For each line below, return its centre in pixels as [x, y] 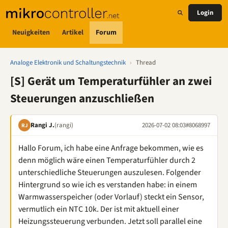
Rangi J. [42, 125]
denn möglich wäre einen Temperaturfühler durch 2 [107, 160]
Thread [146, 63]
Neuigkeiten [31, 32]
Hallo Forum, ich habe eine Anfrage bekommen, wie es [111, 148]
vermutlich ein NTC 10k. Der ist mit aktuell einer [99, 209]
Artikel [73, 32]
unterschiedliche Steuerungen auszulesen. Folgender [110, 173]
